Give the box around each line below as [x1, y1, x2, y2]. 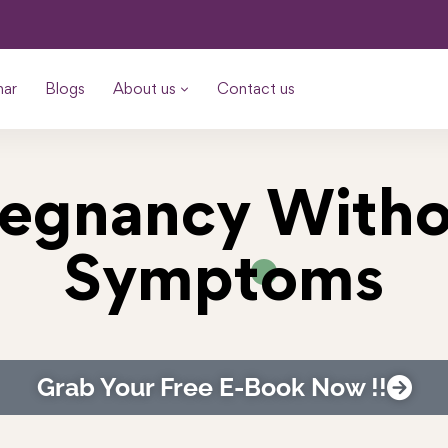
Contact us [217, 79, 295, 98]
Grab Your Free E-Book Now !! [36, 372, 387, 402]
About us [113, 79, 176, 98]
